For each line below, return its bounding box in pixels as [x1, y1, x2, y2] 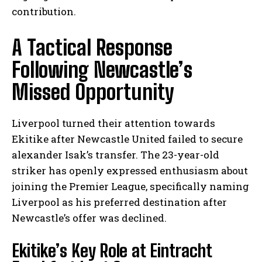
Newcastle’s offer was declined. [12, 211, 167, 225]
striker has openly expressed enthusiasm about [12, 164, 248, 178]
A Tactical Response [12, 35, 173, 61]
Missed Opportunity [12, 80, 174, 105]
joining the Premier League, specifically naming [12, 180, 249, 194]
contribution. [12, 5, 76, 19]
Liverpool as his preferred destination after [12, 195, 227, 209]
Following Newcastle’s [12, 57, 192, 83]
